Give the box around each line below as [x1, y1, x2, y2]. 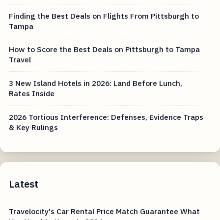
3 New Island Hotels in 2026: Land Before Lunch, [9, 78, 183, 88]
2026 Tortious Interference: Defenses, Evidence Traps [9, 111, 204, 122]
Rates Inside [9, 88, 55, 99]
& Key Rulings [9, 122, 58, 132]
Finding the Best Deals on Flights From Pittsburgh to [9, 10, 199, 21]
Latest [9, 177, 39, 191]
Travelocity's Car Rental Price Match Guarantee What [9, 206, 200, 217]
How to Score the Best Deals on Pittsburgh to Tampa [9, 44, 200, 55]
